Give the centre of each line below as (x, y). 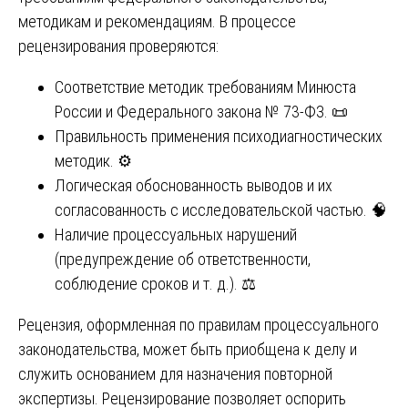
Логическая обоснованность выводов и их (194, 186)
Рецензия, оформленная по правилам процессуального (199, 325)
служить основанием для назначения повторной (175, 374)
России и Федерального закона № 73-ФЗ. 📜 (201, 112)
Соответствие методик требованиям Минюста (205, 87)
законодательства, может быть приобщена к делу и (188, 350)
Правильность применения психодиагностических (219, 137)
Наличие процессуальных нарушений (176, 235)
